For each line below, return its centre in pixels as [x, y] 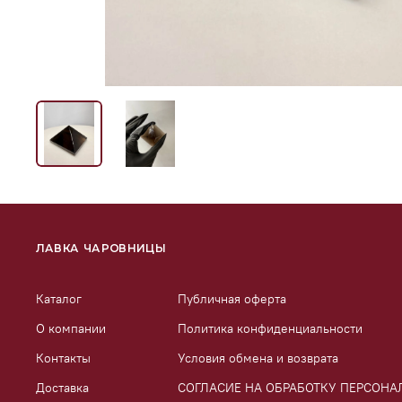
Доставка [62, 387]
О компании [71, 328]
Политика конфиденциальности [270, 328]
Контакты [63, 358]
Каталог [59, 298]
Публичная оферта [232, 298]
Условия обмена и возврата [258, 358]
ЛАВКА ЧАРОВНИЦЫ [101, 248]
